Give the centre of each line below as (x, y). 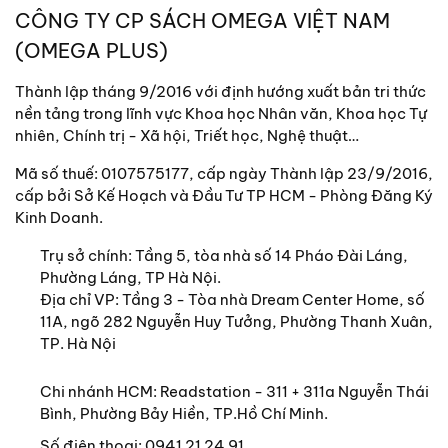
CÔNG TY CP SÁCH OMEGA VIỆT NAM (202, 20)
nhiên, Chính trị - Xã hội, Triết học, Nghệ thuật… (187, 135)
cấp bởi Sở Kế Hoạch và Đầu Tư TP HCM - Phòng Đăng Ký (224, 195)
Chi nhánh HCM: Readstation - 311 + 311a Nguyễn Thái (234, 391)
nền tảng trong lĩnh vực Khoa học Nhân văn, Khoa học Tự (221, 113)
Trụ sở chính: (87, 255)
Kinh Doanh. (59, 217)
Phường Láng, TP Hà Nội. (130, 277)
